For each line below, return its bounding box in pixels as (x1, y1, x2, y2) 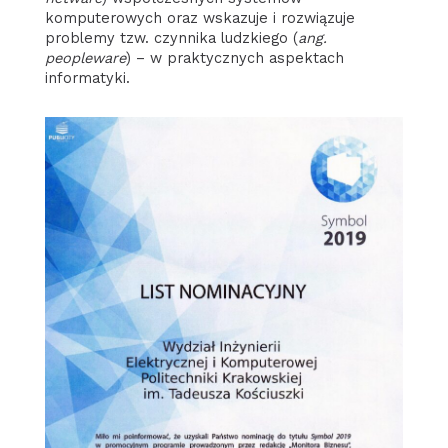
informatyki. (44, 68, 130, 87)
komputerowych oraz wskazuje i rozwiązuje (44, 8, 355, 27)
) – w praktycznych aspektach (125, 48, 344, 67)
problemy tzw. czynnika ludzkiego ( (44, 28, 298, 47)
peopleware (44, 48, 126, 67)
